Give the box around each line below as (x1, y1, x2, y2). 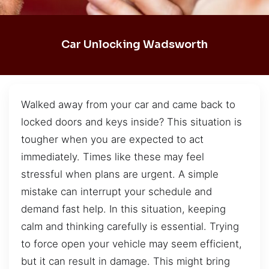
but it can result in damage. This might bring (21, 255, 230, 267)
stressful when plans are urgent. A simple (21, 168, 219, 180)
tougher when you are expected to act (21, 133, 204, 145)
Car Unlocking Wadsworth (61, 38, 208, 52)
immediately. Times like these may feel (21, 150, 204, 163)
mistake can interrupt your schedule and (21, 185, 212, 198)
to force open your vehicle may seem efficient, (21, 237, 242, 250)
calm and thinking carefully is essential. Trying (21, 220, 239, 232)
